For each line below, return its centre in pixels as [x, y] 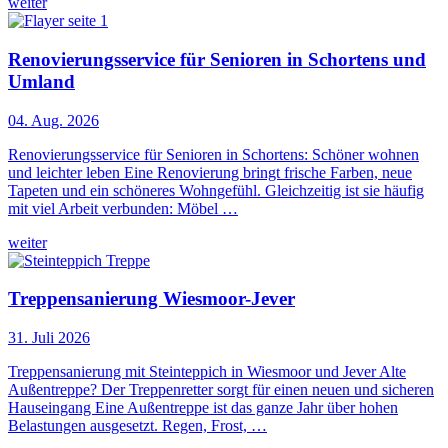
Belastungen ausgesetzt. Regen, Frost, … [137, 425]
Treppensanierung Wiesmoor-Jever [151, 299]
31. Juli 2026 [49, 337]
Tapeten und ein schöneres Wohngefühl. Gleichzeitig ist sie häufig [216, 190]
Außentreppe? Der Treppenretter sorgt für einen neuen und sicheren [221, 389]
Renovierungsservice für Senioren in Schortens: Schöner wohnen [213, 154]
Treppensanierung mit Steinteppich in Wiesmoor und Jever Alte [207, 371]
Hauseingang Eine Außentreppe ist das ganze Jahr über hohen [203, 407]
